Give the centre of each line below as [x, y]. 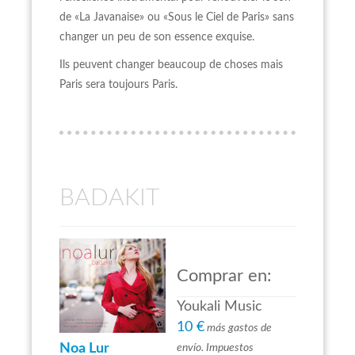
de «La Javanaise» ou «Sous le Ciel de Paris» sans [177, 17]
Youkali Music [219, 307]
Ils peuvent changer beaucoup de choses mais [171, 65]
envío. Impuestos [215, 348]
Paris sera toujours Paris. [118, 85]
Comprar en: [224, 276]
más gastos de [238, 328]
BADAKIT [109, 198]
